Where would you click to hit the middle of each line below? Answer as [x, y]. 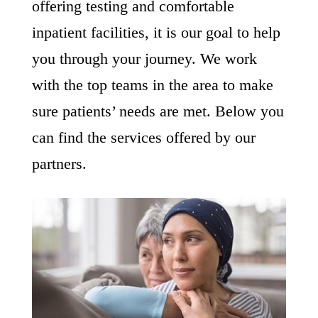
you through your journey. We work [144, 59]
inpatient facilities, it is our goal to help [156, 32]
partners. [59, 164]
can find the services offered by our [143, 137]
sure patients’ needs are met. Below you [158, 111]
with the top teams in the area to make [152, 85]
